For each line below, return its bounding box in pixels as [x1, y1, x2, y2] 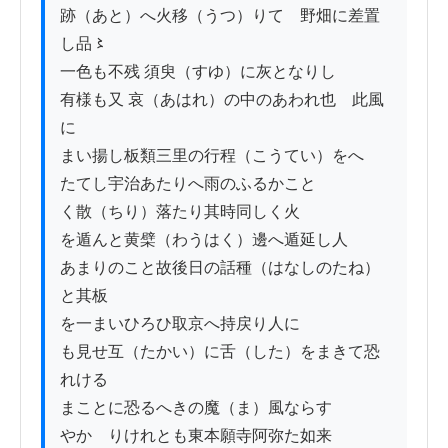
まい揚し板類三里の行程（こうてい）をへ [60, 147, 364, 165]
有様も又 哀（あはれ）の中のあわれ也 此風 [60, 91, 384, 109]
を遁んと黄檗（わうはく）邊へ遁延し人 [60, 231, 348, 249]
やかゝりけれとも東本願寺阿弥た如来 [60, 427, 332, 445]
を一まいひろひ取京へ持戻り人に [60, 315, 300, 333]
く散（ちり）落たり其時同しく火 [60, 203, 300, 221]
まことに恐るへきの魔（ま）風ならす [60, 399, 332, 417]
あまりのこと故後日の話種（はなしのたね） [60, 259, 380, 277]
